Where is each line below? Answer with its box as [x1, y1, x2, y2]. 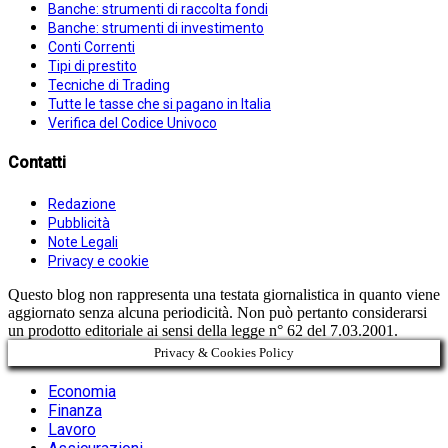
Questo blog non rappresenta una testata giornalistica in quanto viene [8, 285, 440, 303]
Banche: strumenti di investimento [48, 20, 264, 37]
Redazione [48, 195, 116, 212]
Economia [48, 381, 116, 401]
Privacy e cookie [48, 252, 149, 269]
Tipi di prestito [48, 58, 137, 75]
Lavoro [48, 419, 96, 439]
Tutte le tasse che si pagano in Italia [48, 96, 271, 113]
